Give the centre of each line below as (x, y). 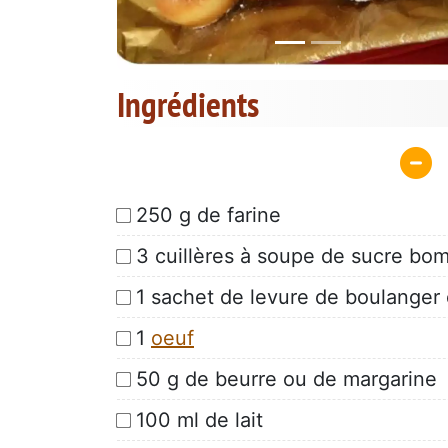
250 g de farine (208, 214)
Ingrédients (188, 104)
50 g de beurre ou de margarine (286, 378)
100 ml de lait (199, 419)
